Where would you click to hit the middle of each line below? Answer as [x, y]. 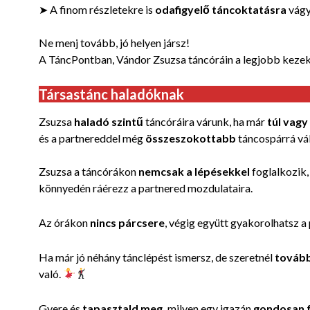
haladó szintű [109, 121]
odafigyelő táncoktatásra [221, 9]
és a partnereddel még [92, 138]
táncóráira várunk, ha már [205, 121]
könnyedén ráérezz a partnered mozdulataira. [146, 188]
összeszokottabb [191, 138]
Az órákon [64, 222]
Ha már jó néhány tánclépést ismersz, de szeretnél [157, 257]
